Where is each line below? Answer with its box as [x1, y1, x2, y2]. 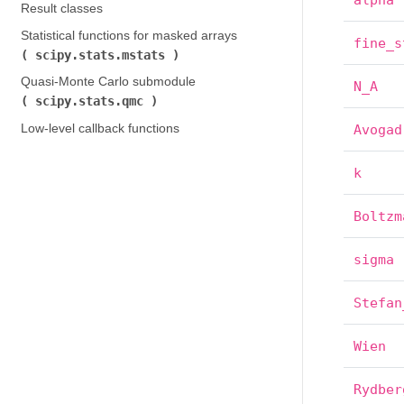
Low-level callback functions [20, 121, 179, 135]
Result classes [20, 2, 103, 15]
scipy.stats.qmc [34, 94, 151, 108]
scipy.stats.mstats [34, 47, 172, 62]
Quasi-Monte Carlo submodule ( [20, 75, 199, 88]
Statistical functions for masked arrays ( [20, 28, 241, 42]
